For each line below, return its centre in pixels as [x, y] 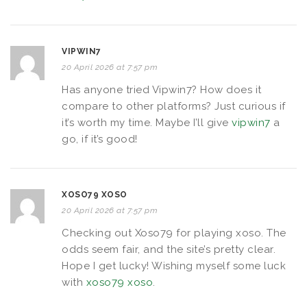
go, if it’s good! [100, 139]
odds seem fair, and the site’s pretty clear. [169, 249]
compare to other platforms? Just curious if [174, 106]
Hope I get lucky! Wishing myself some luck [174, 266]
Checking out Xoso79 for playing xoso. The [174, 233]
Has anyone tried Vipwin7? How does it [162, 89]
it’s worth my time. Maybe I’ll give [147, 122]
